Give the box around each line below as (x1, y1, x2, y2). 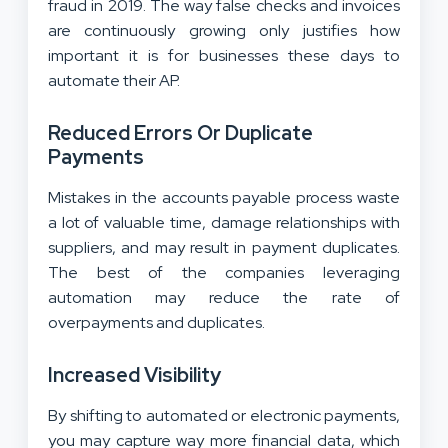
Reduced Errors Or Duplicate (48, 119, 313, 146)
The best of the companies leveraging (48, 261, 400, 283)
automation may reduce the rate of (48, 286, 400, 308)
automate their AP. (48, 69, 183, 91)
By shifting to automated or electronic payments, (48, 404, 400, 426)
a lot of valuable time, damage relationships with (48, 211, 400, 233)
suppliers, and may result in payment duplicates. (48, 236, 400, 258)
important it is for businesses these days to (48, 44, 400, 66)
